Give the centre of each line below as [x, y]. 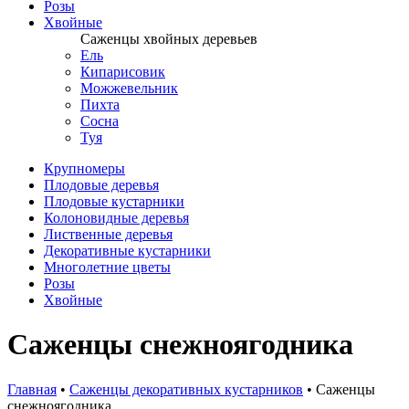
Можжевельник [129, 88]
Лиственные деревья [108, 234]
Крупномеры [84, 168]
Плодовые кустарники [114, 201]
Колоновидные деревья [116, 218]
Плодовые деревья [101, 185]
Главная [32, 389]
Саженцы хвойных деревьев [169, 39]
